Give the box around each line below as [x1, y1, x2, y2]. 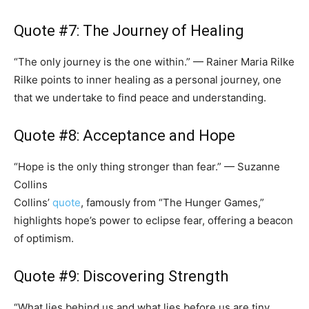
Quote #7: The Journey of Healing [14, 22, 244, 40]
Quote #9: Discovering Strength [14, 268, 228, 286]
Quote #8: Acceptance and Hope [14, 127, 235, 145]
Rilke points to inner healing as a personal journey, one [14, 73, 281, 87]
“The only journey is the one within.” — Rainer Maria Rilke [14, 55, 295, 69]
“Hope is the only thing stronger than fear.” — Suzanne [14, 160, 280, 174]
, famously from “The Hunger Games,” [81, 196, 264, 210]
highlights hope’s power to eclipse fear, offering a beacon [14, 214, 293, 228]
